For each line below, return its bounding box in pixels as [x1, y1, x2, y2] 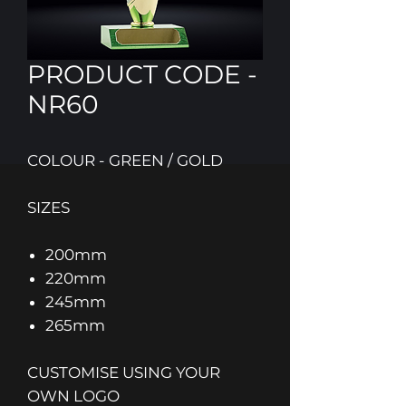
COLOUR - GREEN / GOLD [27, 151, 223, 169]
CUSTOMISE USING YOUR [27, 363, 220, 382]
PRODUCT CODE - [27, 59, 257, 90]
